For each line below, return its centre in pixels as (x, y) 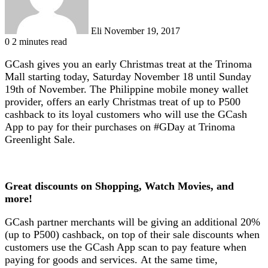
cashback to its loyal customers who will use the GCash (126, 114)
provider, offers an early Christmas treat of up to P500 (123, 101)
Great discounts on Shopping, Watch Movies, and (119, 186)
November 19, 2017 (142, 31)
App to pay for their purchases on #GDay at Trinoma (120, 127)
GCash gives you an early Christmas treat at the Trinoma (128, 64)
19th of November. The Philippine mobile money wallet (127, 89)
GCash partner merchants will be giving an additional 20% (133, 222)
